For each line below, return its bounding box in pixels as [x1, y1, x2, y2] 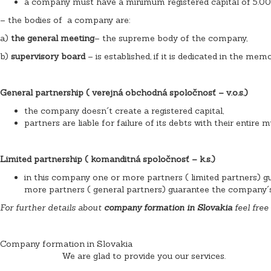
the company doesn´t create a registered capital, [24, 105, 224, 116]
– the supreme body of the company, [94, 32, 247, 44]
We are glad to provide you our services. [62, 250, 226, 261]
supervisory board [11, 50, 85, 62]
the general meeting [11, 32, 94, 44]
